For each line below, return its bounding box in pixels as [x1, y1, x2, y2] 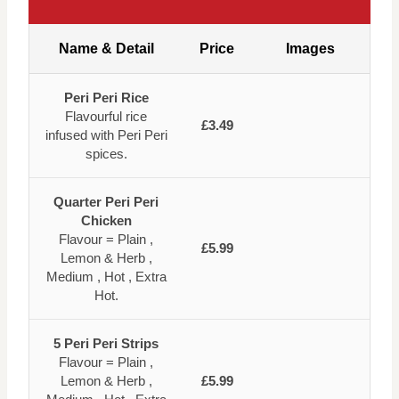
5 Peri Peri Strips [53, 335, 159, 351]
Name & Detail [58, 40, 154, 56]
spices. [85, 145, 127, 161]
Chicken [80, 212, 132, 228]
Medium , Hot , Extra [45, 268, 167, 284]
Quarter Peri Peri [53, 193, 159, 209]
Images [286, 40, 335, 56]
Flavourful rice [65, 108, 147, 124]
